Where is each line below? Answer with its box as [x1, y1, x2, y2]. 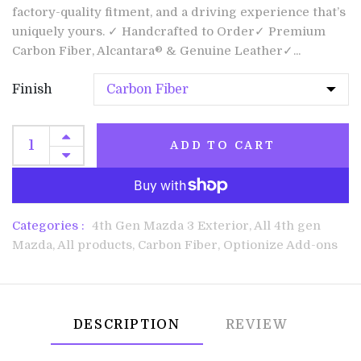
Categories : [12, 218, 85, 234]
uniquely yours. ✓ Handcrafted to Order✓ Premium [12, 24, 326, 39]
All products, [57, 238, 138, 253]
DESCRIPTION [73, 317, 180, 333]
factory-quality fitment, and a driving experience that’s [12, 5, 346, 20]
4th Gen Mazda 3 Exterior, [92, 218, 254, 234]
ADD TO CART [170, 139, 276, 152]
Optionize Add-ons [223, 238, 338, 253]
